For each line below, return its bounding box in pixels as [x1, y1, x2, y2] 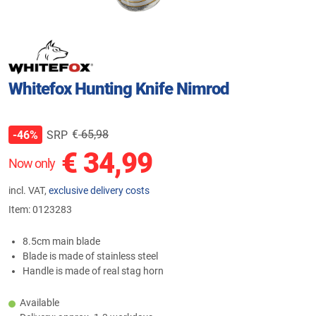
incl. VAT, [8, 185, 49, 196]
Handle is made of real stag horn [23, 265, 164, 276]
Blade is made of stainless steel [23, 250, 158, 262]
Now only [8, 156, 55, 171]
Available [20, 297, 59, 308]
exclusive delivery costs [49, 185, 150, 196]
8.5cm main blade [23, 236, 100, 247]
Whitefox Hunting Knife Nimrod [8, 79, 229, 99]
